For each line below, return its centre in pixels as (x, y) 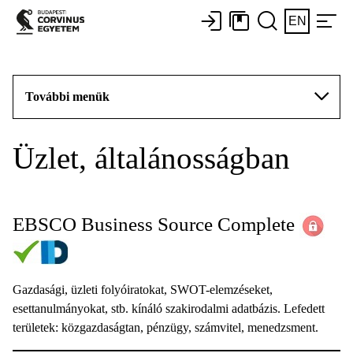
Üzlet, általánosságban (151, 158)
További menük (67, 97)
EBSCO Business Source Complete (154, 224)
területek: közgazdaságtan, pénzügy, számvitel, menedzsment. (165, 327)
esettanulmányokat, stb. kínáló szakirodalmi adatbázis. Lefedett (169, 308)
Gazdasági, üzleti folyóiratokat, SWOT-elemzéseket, (143, 290)
